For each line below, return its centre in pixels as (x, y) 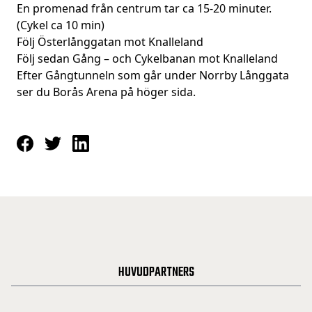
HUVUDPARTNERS (156, 272)
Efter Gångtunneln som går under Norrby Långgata (153, 75)
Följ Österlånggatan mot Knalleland (110, 42)
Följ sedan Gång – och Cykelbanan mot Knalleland (147, 58)
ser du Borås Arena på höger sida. (106, 92)
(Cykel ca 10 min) (61, 25)
